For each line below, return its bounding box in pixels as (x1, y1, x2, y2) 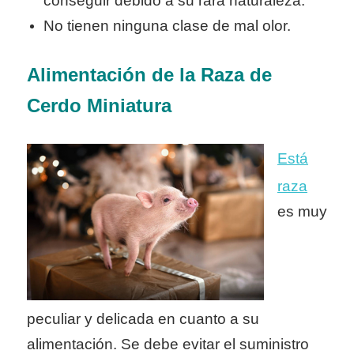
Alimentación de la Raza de (27, 64, 272, 86)
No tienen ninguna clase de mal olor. (43, 17, 292, 34)
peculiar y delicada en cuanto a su (27, 311, 259, 328)
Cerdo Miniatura (27, 95, 171, 117)
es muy (277, 202, 327, 220)
